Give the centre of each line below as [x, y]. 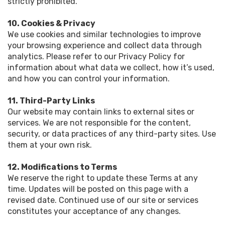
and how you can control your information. [89, 79]
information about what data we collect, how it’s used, [111, 68]
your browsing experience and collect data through [105, 45]
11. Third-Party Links [51, 101]
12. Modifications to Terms [62, 167]
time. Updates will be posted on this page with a [98, 189]
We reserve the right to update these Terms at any [103, 178]
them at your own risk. [50, 145]
